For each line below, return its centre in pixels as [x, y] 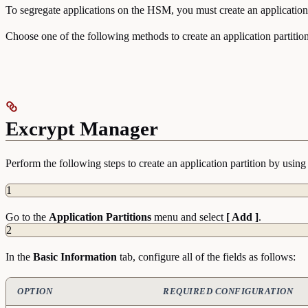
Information [89, 256]
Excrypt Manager [82, 128]
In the [19, 256]
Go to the [27, 217]
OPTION [35, 291]
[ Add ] [242, 217]
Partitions [129, 217]
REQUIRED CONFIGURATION [228, 291]
